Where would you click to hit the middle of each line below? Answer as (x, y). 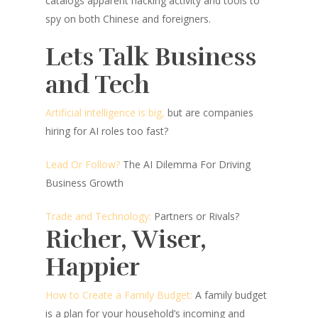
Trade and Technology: (98, 216)
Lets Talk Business (151, 57)
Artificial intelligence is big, (105, 113)
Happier (93, 267)
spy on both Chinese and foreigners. (128, 19)
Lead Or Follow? (83, 164)
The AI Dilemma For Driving (187, 164)
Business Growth (84, 183)
